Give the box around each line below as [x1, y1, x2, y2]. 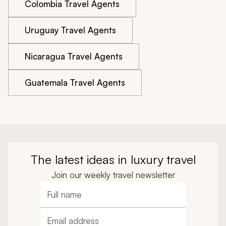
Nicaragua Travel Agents [25, 51, 123, 62]
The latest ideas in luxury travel [30, 152, 196, 167]
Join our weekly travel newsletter [51, 169, 175, 181]
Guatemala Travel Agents [25, 77, 125, 88]
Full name [46, 194, 80, 205]
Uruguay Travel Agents [25, 25, 116, 36]
